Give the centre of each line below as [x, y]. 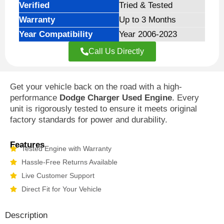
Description [26, 215]
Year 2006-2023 [148, 34]
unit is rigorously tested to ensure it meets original [103, 108]
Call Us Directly [116, 51]
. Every [185, 97]
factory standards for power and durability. [89, 119]
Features [27, 144]
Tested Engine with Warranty [66, 148]
